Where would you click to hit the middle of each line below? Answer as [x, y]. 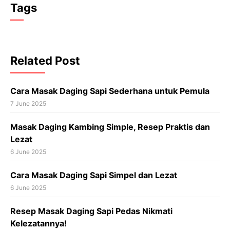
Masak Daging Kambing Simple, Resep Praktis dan [110, 127]
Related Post [45, 61]
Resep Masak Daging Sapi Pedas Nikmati [91, 211]
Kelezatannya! [39, 224]
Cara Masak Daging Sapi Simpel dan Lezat [94, 175]
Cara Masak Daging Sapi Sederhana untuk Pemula [110, 91]
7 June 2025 [28, 104]
